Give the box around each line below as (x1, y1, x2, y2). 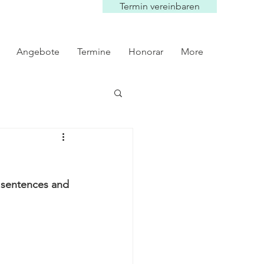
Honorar (128, 46, 163, 57)
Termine (77, 46, 111, 57)
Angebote (16, 46, 60, 57)
